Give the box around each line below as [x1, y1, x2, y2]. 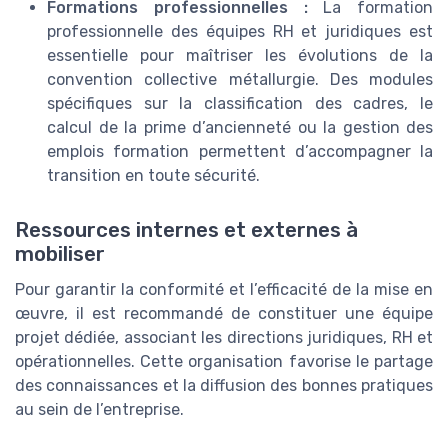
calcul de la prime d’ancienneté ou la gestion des [47, 118, 433, 138]
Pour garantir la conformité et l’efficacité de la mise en [15, 279, 433, 299]
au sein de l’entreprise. [15, 399, 184, 419]
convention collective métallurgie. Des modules [47, 70, 433, 90]
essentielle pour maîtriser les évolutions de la [47, 46, 433, 66]
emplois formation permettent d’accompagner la [47, 142, 433, 162]
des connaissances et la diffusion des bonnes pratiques [15, 375, 433, 395]
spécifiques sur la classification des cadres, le [47, 94, 433, 114]
